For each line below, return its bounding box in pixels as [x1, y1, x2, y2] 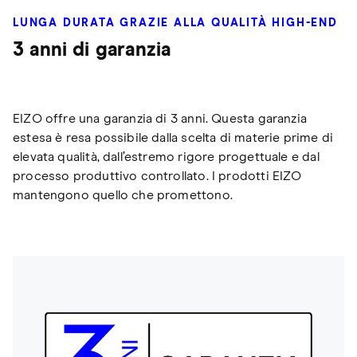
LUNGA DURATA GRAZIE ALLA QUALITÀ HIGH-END [13, 18, 338, 29]
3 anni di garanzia [13, 41, 171, 61]
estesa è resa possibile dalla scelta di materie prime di [13, 131, 334, 145]
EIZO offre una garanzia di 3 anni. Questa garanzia [13, 112, 307, 126]
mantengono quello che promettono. [13, 189, 233, 202]
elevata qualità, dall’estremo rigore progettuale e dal [13, 151, 320, 164]
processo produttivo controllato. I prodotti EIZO [13, 170, 302, 183]
